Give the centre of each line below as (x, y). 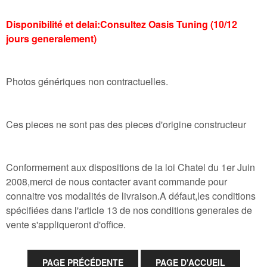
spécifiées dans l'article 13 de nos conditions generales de (129, 210)
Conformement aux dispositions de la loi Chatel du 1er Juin (131, 167)
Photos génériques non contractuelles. (87, 82)
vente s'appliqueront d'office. (66, 225)
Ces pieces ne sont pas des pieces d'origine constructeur (126, 125)
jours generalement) (51, 39)
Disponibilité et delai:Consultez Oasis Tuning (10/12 (122, 24)
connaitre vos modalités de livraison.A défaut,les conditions (131, 196)
